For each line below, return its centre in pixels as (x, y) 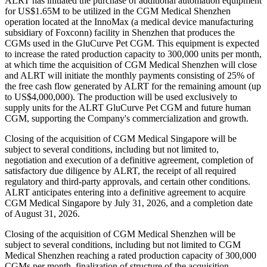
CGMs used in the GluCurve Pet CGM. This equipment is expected (132, 44)
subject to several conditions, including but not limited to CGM (123, 245)
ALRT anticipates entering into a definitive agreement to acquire (125, 193)
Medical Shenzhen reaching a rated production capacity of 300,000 (131, 256)
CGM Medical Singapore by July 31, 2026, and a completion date (129, 203)
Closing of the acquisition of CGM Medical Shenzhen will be (120, 234)
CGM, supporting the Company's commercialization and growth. (127, 119)
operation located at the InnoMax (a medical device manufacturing (129, 22)
